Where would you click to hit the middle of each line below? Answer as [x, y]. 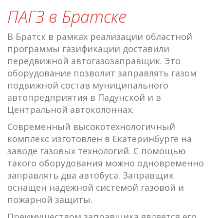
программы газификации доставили [88, 48]
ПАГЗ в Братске [67, 16]
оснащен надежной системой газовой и [96, 187]
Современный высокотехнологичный [91, 126]
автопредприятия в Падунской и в [84, 97]
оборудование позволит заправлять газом [102, 73]
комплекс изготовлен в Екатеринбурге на [100, 138]
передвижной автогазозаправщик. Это [94, 61]
